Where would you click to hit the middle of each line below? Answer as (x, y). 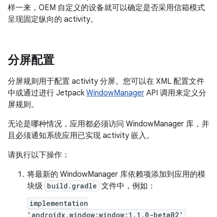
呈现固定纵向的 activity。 (53, 19)
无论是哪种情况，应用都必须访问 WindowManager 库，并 (108, 124)
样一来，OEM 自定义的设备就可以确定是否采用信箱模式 (106, 8)
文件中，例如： (127, 186)
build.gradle (72, 186)
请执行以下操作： (39, 155)
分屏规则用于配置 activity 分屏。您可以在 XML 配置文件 (106, 81)
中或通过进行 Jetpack (47, 93)
